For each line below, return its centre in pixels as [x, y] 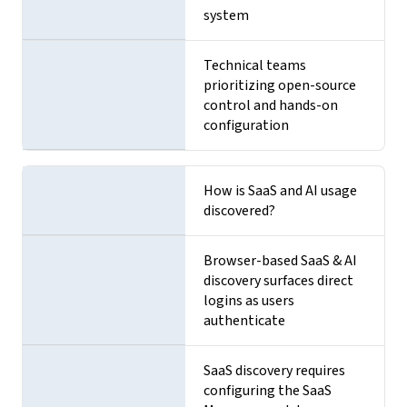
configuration [247, 125]
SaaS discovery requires [275, 370]
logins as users [249, 300]
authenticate [245, 320]
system [227, 15]
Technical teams [255, 65]
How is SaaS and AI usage [281, 190]
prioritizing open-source [280, 85]
